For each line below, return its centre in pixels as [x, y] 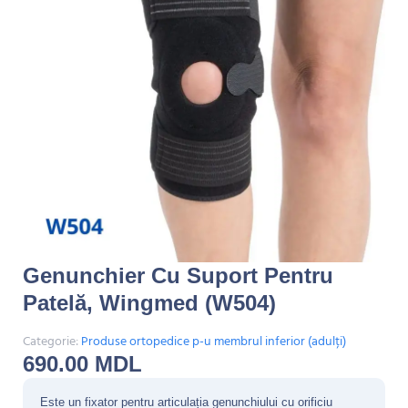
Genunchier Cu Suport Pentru [178, 275]
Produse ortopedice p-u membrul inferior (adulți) [214, 341]
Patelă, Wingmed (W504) [149, 303]
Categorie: [52, 341]
